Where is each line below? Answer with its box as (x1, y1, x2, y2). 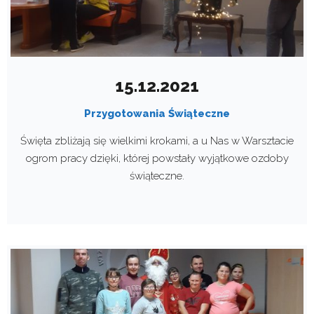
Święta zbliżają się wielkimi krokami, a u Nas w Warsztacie (20, 135, 294, 148)
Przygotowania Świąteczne (84, 107, 230, 121)
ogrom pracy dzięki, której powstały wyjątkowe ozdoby (25, 152, 289, 165)
